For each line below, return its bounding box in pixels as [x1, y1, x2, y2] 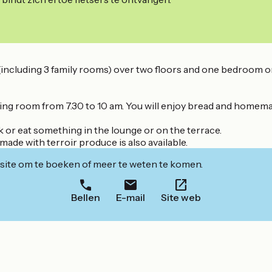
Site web [161, 191, 201, 204]
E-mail [116, 191, 145, 204]
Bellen [71, 191, 100, 204]
